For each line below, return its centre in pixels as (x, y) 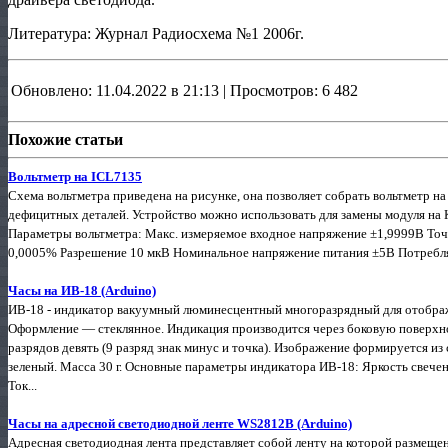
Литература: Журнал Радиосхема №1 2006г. (156, 33)
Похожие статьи (65, 139)
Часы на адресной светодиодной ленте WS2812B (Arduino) (180, 423)
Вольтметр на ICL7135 (75, 176)
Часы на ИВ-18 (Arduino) (82, 290)
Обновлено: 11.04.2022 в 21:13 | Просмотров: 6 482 (184, 90)
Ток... (22, 385)
